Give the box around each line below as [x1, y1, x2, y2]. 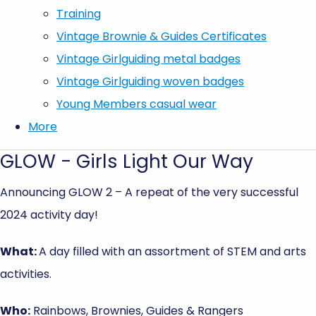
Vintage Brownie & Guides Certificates [56, 28, 267, 44]
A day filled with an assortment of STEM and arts [39, 243, 306, 260]
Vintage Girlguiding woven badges [56, 73, 244, 90]
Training [56, 5, 101, 22]
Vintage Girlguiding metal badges [56, 50, 241, 67]
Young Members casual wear [56, 95, 217, 112]
